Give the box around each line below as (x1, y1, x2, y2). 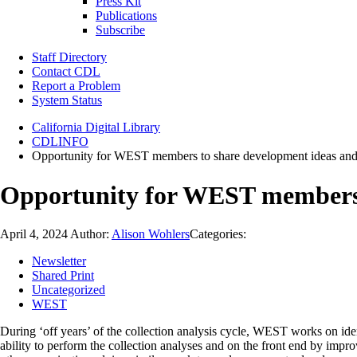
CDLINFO (32, 135, 88, 149)
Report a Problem (32, 79, 120, 93)
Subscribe (96, 23, 145, 37)
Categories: (190, 227, 246, 241)
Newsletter (32, 254, 86, 269)
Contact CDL (32, 65, 100, 79)
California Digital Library (32, 120, 160, 135)
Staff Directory (32, 50, 107, 65)
